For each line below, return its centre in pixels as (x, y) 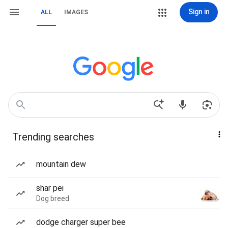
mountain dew (61, 164)
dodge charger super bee (81, 222)
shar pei (50, 188)
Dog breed (53, 198)
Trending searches (53, 137)
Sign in (199, 12)
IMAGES (76, 12)
